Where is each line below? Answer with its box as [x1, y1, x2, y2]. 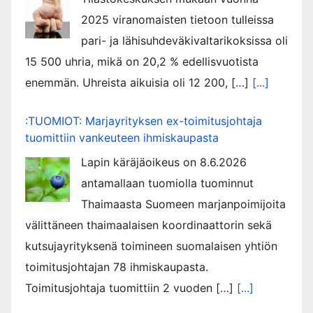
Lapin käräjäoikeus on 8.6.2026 [81, 155, 247, 170]
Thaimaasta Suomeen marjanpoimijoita [81, 197, 286, 212]
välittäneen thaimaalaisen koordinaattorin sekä [25, 218, 272, 233]
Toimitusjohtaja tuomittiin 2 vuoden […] [25, 281, 237, 296]
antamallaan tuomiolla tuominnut [81, 176, 254, 191]
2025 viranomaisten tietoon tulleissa [81, 13, 274, 27]
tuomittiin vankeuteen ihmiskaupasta [25, 131, 219, 145]
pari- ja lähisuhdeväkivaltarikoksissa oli [81, 34, 288, 48]
